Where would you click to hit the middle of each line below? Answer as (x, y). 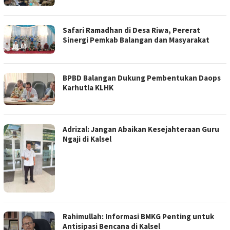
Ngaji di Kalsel (87, 139)
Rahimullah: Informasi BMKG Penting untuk (138, 217)
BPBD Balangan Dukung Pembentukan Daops (142, 78)
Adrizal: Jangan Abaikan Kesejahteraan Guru (141, 129)
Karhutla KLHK (88, 88)
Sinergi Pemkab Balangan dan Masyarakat (136, 40)
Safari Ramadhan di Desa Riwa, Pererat (131, 30)
